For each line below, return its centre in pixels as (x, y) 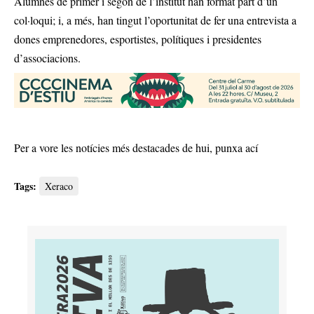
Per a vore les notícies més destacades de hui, (115, 148)
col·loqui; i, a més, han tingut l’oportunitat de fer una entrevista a (155, 20)
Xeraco (59, 186)
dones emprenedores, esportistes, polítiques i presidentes (138, 39)
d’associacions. (47, 58)
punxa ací (237, 148)
